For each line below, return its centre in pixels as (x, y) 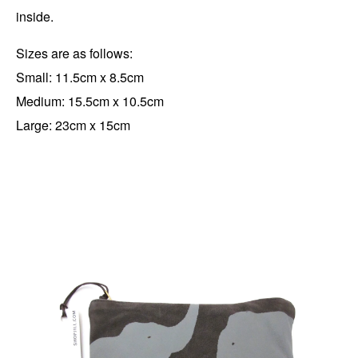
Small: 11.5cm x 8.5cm (80, 78)
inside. (35, 17)
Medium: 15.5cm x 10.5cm (90, 101)
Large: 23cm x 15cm (73, 125)
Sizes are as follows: (74, 54)
